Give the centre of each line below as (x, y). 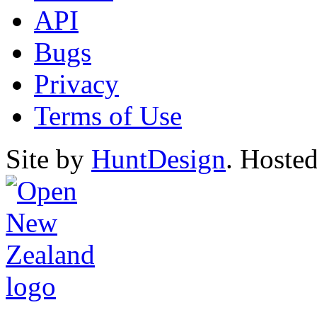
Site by (48, 158)
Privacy (76, 83)
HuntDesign (158, 158)
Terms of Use (108, 115)
